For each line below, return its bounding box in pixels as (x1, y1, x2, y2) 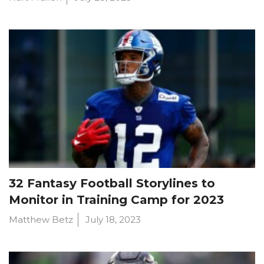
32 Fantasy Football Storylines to (9, 176, 215, 190)
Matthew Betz (9, 213, 73, 225)
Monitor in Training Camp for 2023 (9, 192, 224, 207)
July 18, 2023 (85, 213, 141, 225)
